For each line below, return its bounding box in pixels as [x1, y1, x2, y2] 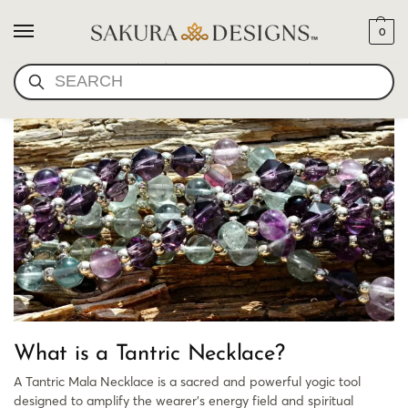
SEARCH [331, 65, 389, 78]
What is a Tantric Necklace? [14, 343, 285, 366]
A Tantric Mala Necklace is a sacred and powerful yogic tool [14, 373, 361, 391]
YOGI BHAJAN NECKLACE [14, 63, 355, 91]
